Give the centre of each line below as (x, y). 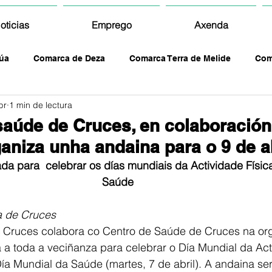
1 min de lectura (41, 105)
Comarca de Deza (69, 58)
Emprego (111, 25)
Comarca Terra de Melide (180, 58)
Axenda (211, 25)
